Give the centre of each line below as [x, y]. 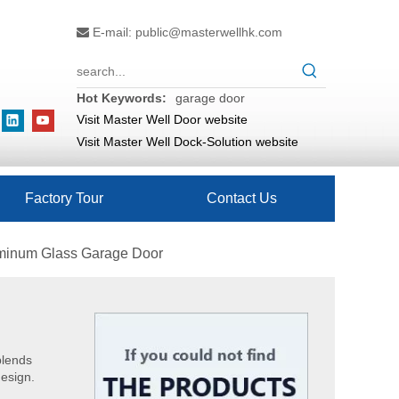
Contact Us [241, 198]
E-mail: [112, 32]
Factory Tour [64, 198]
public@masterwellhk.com [209, 32]
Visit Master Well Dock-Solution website [187, 142]
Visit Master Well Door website [162, 119]
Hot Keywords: [122, 98]
